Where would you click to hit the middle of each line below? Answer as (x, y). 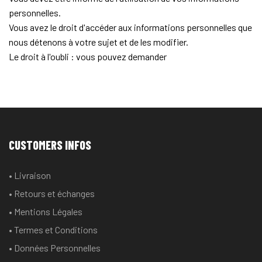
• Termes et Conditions (53, 230)
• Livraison (30, 175)
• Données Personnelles (55, 248)
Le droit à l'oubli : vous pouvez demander (88, 56)
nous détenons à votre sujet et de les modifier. (99, 42)
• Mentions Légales (46, 211)
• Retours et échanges (52, 193)
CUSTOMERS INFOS (50, 145)
